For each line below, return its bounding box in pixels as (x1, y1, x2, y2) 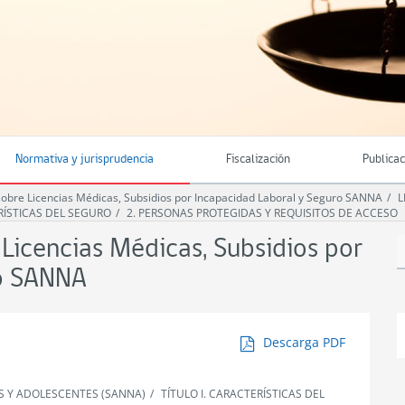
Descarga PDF (263, 334, 345, 351)
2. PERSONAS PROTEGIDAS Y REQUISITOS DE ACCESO (127, 205, 398, 221)
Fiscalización (226, 153, 290, 166)
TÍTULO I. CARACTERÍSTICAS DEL (161, 385, 325, 401)
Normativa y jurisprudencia (15, 153, 154, 166)
